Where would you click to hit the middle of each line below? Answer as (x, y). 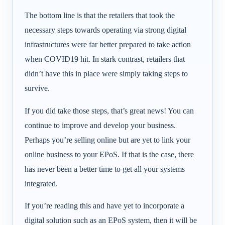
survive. (37, 88)
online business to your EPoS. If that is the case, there (109, 154)
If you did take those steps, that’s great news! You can (109, 110)
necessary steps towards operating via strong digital (105, 30)
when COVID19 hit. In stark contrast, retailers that (105, 59)
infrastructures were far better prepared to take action (108, 44)
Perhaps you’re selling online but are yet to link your (107, 140)
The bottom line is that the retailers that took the (100, 15)
